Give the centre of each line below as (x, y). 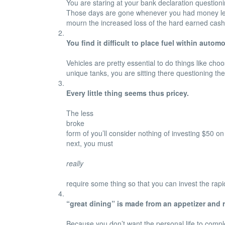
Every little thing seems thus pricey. (128, 93)
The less (80, 113)
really (75, 163)
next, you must (90, 143)
